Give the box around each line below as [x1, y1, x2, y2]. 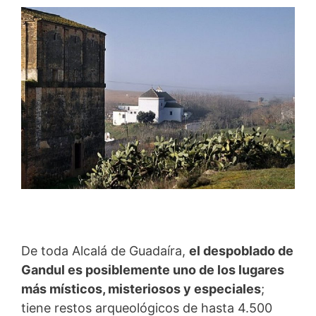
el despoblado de [189, 243, 293, 258]
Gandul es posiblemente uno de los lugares [21, 262, 284, 277]
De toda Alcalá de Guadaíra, [21, 243, 189, 258]
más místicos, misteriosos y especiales [21, 281, 261, 296]
